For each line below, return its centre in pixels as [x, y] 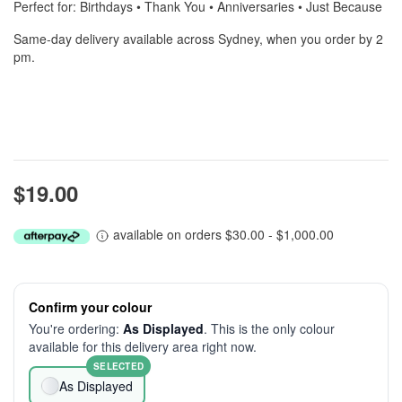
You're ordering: [76, 328]
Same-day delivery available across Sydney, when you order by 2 [198, 39]
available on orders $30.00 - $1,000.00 [222, 234]
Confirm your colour [90, 307]
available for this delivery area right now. [143, 346]
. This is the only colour [269, 328]
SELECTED [118, 366]
